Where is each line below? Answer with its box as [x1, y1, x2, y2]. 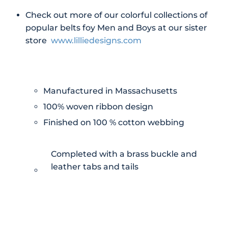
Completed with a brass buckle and [51, 149, 197, 159]
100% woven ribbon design [43, 101, 153, 111]
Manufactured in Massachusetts [43, 85, 177, 96]
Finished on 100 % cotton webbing [43, 118, 184, 128]
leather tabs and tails [51, 161, 138, 172]
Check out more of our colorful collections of [25, 10, 208, 20]
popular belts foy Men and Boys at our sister [25, 22, 207, 33]
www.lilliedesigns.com [51, 35, 141, 45]
